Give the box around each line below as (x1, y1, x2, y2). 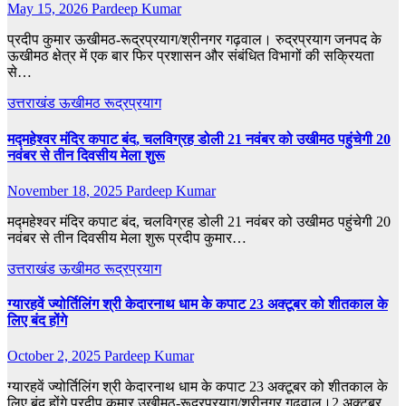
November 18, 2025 (7, 182, 126, 198)
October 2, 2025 (7, 348, 104, 364)
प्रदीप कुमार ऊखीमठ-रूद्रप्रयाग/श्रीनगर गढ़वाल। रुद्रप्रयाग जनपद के (7, 32, 382, 48)
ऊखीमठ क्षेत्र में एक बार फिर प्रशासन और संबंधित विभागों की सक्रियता (7, 48, 374, 64)
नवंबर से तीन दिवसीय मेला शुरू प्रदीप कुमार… (7, 229, 246, 246)
